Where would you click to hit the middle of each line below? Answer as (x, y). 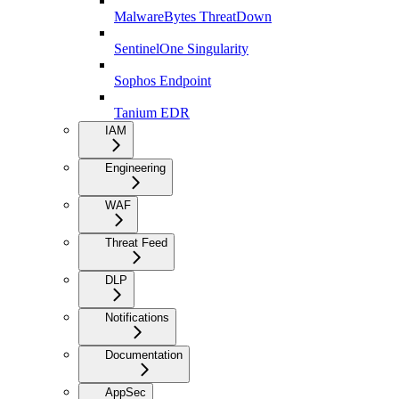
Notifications (137, 318)
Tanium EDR (152, 113)
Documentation (144, 355)
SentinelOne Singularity (181, 49)
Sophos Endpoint (163, 81)
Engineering (135, 168)
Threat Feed (136, 243)
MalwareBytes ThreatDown (193, 17)
